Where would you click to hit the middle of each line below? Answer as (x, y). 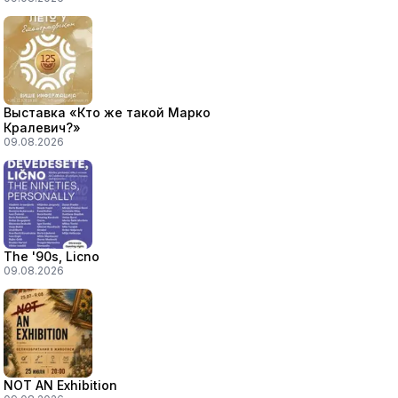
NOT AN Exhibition (60, 385)
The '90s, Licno (51, 256)
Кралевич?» (42, 127)
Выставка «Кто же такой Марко (107, 112)
